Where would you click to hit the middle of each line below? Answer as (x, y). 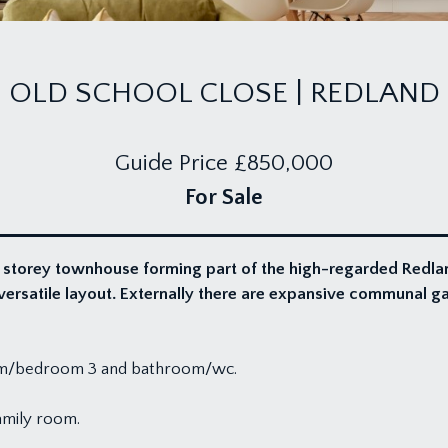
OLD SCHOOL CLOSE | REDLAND (224, 93)
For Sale (224, 197)
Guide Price (171, 163)
